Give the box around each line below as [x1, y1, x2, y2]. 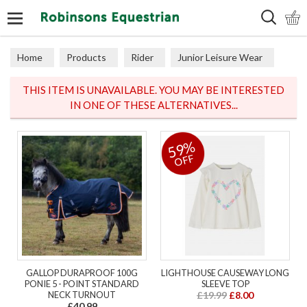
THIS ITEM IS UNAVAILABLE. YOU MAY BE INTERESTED [23, 84, 284, 96]
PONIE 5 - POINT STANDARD [25, 278, 139, 289]
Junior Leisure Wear [177, 51, 263, 63]
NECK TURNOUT [48, 289, 116, 300]
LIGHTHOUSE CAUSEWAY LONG [161, 267, 289, 278]
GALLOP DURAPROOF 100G [26, 267, 138, 278]
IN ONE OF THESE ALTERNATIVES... [69, 99, 238, 111]
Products [66, 51, 107, 63]
